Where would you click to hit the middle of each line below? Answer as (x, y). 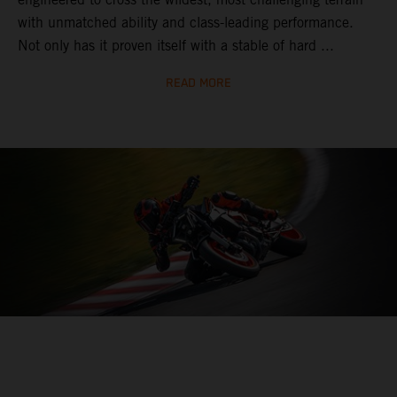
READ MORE (198, 84)
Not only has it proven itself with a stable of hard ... (176, 46)
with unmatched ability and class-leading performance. (186, 23)
